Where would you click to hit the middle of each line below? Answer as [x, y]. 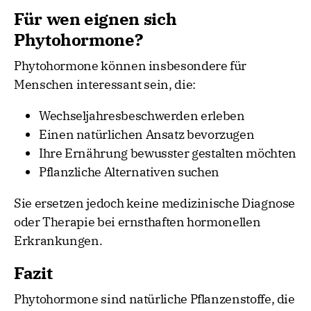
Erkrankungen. [58, 241]
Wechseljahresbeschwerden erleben [142, 116]
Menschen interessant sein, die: [105, 85]
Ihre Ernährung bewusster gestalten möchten [168, 153]
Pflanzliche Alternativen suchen [129, 172]
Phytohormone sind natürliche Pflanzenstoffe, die [154, 299]
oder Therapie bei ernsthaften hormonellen [137, 222]
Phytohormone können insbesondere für [131, 66]
